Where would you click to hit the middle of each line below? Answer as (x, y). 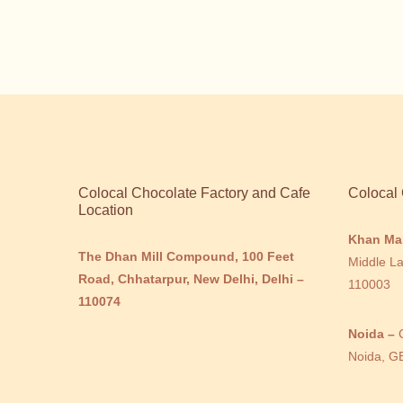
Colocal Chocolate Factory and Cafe (194, 193)
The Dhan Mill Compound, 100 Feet (186, 256)
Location (106, 210)
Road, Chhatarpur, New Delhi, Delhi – (191, 279)
